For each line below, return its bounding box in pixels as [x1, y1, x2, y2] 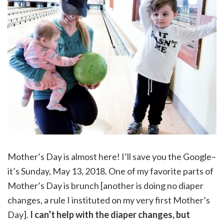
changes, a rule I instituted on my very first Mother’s [7, 194, 210, 205]
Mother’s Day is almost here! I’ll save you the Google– [7, 150, 216, 162]
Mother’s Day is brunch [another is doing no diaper [7, 179, 203, 191]
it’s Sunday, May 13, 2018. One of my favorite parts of [7, 165, 213, 176]
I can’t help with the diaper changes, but [30, 208, 190, 220]
